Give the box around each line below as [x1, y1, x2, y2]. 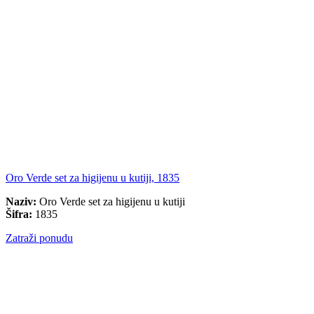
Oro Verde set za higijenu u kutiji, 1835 [6, 172, 179, 184]
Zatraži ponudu [6, 232, 73, 245]
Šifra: [6, 208, 32, 221]
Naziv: [6, 196, 36, 208]
